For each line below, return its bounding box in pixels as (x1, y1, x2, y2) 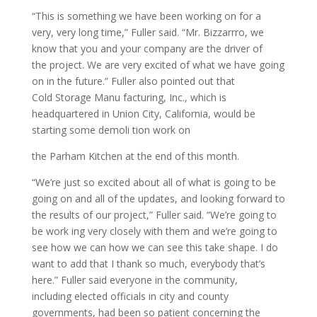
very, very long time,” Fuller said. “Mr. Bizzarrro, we (31, 25, 264, 39)
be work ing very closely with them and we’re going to (31, 224, 277, 238)
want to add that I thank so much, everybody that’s (31, 257, 265, 270)
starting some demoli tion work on (31, 123, 190, 137)
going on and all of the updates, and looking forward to (31, 192, 285, 205)
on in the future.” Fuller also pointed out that (31, 74, 235, 88)
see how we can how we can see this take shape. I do (31, 241, 278, 254)
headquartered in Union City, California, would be (31, 107, 255, 120)
